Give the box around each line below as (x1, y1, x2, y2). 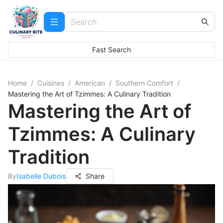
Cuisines (37, 79, 64, 87)
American (75, 79, 105, 87)
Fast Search (92, 45, 131, 54)
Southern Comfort (115, 79, 173, 87)
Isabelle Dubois (16, 172, 66, 180)
